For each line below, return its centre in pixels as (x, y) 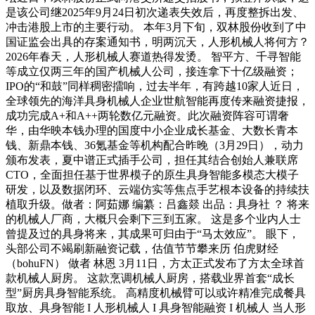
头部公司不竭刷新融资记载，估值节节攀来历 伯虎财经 (142, 248)
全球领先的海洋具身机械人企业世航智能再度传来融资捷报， (157, 101)
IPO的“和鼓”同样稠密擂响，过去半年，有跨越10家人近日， (155, 86)
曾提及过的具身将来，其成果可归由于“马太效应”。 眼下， (153, 233)
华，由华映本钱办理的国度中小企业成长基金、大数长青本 (152, 130)
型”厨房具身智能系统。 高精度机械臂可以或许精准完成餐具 (156, 292)
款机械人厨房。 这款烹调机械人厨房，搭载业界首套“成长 (150, 278)
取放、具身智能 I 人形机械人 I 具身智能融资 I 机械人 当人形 (156, 307)
